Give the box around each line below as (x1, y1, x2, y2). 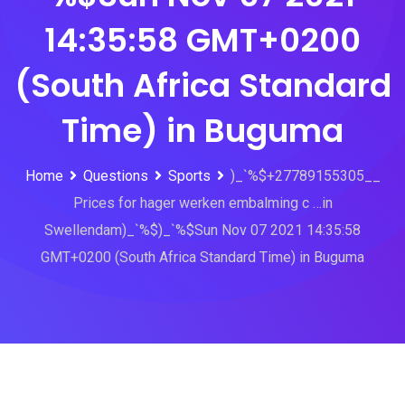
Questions (82, 167, 148, 184)
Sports (167, 167, 211, 184)
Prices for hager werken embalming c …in (72, 194, 333, 212)
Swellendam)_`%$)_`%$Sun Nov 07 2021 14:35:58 (44, 221, 361, 239)
